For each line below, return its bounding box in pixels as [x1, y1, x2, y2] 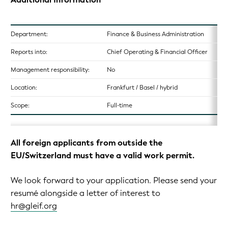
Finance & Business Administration [107, 30, 204, 38]
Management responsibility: [11, 66, 90, 74]
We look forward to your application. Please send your [11, 175, 217, 186]
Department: [11, 30, 48, 38]
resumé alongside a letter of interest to [11, 188, 160, 198]
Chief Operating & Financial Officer [107, 48, 208, 56]
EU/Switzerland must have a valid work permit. [11, 150, 194, 161]
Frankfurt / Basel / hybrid [107, 83, 178, 92]
